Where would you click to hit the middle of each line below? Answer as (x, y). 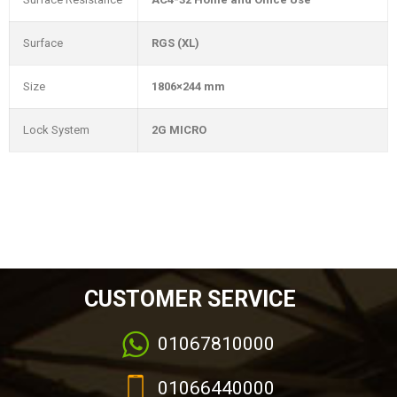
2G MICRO (179, 130)
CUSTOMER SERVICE (190, 299)
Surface (43, 43)
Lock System (56, 130)
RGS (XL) (175, 43)
